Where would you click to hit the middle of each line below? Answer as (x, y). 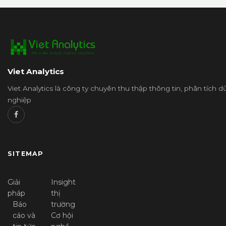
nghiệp (19, 100)
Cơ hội (62, 215)
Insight (63, 182)
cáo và (24, 215)
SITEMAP (25, 154)
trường (63, 204)
